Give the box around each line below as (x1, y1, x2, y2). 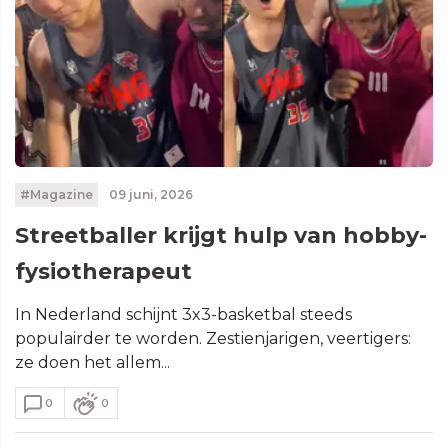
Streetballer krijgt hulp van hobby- (15, 222, 427, 250)
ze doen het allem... (15, 353, 170, 373)
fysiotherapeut (15, 258, 192, 286)
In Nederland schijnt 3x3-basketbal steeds (15, 305, 352, 325)
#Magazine (19, 187, 93, 203)
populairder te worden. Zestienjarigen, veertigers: (15, 329, 411, 349)
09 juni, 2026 (105, 187, 193, 203)
